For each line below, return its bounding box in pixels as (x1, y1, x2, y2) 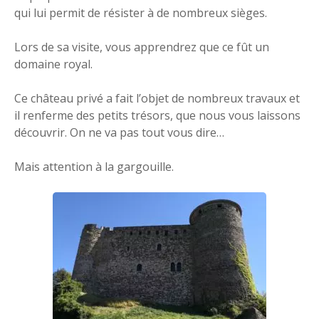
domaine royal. (14, 56, 93, 72)
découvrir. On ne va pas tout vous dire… (14, 124, 224, 140)
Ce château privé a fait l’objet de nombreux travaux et (14, 90, 300, 106)
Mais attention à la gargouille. (14, 158, 174, 174)
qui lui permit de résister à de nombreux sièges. (14, 4, 267, 21)
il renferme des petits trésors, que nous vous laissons (14, 107, 300, 123)
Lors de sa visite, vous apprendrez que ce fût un (14, 38, 269, 55)
